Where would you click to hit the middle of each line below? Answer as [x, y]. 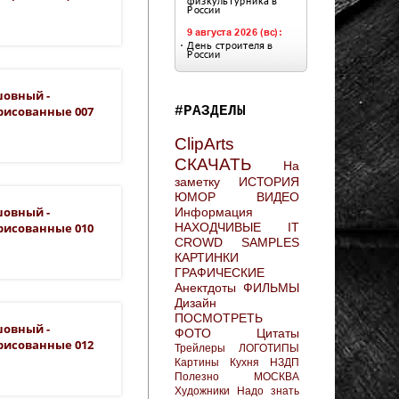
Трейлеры [200, 348]
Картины [197, 362]
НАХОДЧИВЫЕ [218, 227]
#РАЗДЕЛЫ [210, 111]
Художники [202, 391]
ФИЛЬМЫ [271, 287]
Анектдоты [205, 287]
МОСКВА [277, 376]
